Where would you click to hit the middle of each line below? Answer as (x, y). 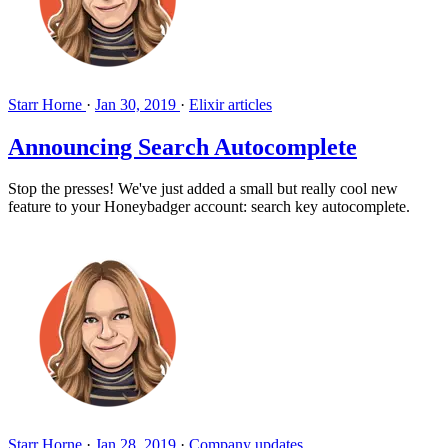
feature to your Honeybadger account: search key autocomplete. (209, 207)
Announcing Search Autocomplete (182, 146)
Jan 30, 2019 (135, 104)
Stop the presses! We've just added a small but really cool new (203, 189)
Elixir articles (230, 104)
